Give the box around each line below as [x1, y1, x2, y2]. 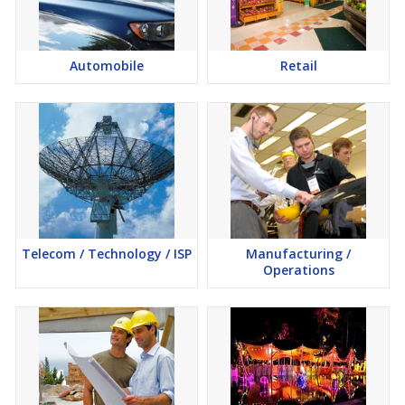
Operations [262, 260, 334, 278]
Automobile [70, 56, 144, 74]
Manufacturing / [246, 244, 351, 262]
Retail [279, 56, 317, 74]
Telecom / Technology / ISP [22, 244, 192, 262]
